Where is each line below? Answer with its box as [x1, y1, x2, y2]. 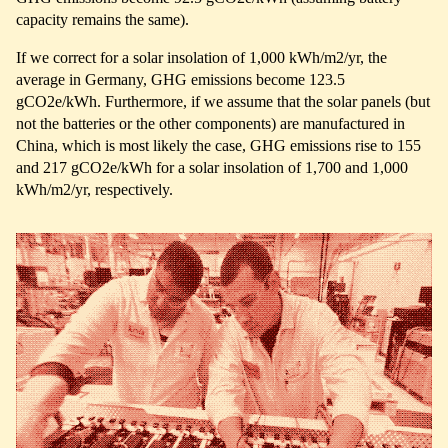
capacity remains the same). [16, 10, 189, 28]
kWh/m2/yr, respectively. [16, 180, 173, 198]
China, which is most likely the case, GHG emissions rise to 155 [16, 136, 421, 154]
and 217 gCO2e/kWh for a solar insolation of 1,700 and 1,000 [16, 158, 408, 176]
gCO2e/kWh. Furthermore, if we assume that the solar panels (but [16, 92, 430, 110]
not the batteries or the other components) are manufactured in [16, 114, 405, 132]
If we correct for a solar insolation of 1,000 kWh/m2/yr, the [16, 48, 387, 66]
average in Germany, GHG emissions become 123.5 [16, 70, 345, 88]
